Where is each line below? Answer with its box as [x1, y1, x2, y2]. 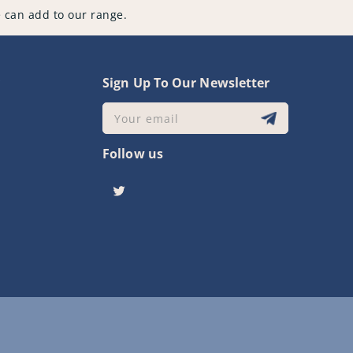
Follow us [102, 145, 163, 163]
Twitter [112, 191, 152, 206]
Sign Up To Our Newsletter [102, 74, 270, 92]
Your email [114, 111, 179, 127]
